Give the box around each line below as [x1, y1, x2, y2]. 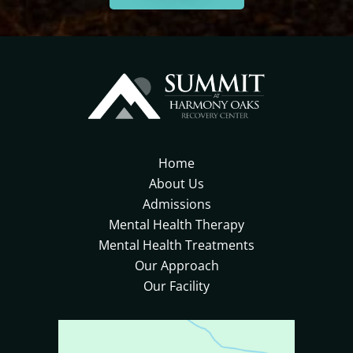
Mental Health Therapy [109, 216, 244, 234]
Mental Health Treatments [98, 236, 255, 255]
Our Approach [134, 257, 219, 275]
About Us [149, 175, 204, 193]
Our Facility [143, 277, 210, 295]
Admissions [142, 195, 211, 214]
